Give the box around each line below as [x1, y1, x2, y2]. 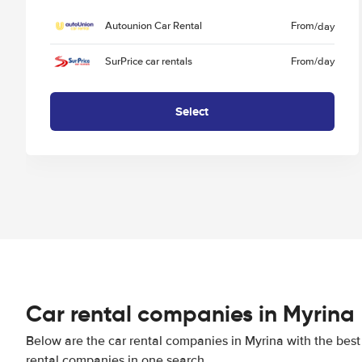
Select [175, 102, 209, 120]
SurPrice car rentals [105, 54, 192, 68]
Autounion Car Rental [105, 19, 202, 33]
